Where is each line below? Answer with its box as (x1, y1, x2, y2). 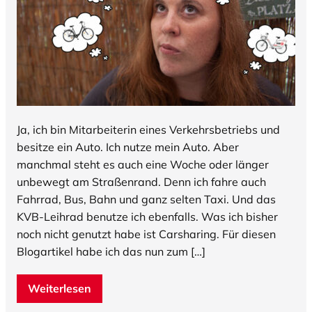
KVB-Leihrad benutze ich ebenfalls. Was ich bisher (17, 210, 278, 224)
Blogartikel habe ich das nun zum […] (17, 244, 205, 259)
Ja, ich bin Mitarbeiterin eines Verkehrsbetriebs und (17, 123, 280, 137)
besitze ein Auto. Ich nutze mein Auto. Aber (17, 140, 239, 155)
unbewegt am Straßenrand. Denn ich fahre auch (17, 175, 266, 189)
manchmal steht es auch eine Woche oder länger (17, 157, 269, 172)
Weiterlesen (28, 281, 91, 296)
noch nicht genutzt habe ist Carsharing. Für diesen (17, 227, 276, 242)
